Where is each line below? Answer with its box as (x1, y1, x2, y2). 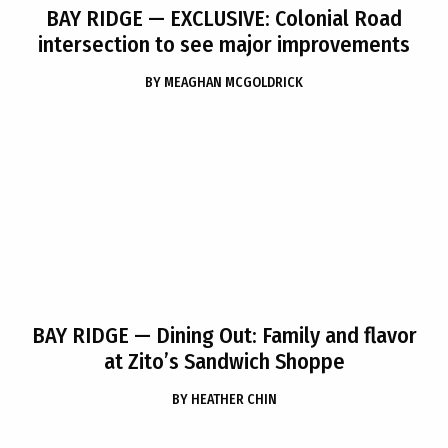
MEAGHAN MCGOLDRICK (164, 74, 303, 91)
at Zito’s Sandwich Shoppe (103, 348, 345, 375)
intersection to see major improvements (38, 31, 410, 58)
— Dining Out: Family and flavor (128, 322, 417, 349)
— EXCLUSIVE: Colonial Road (143, 5, 402, 32)
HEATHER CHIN (190, 391, 277, 408)
